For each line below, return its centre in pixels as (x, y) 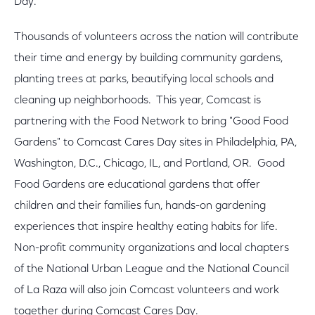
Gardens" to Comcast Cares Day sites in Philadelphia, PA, (155, 143)
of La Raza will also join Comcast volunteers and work (147, 290)
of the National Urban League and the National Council (152, 269)
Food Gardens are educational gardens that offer (137, 185)
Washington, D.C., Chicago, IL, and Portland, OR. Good (149, 164)
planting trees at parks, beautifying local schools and (144, 79)
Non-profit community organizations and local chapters (152, 248)
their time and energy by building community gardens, (148, 58)
